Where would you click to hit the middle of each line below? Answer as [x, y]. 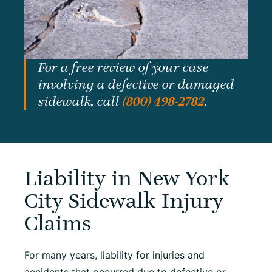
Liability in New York [127, 178]
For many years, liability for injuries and [114, 255]
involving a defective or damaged [136, 84]
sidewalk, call [80, 101]
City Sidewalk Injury [124, 200]
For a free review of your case [124, 67]
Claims [58, 223]
